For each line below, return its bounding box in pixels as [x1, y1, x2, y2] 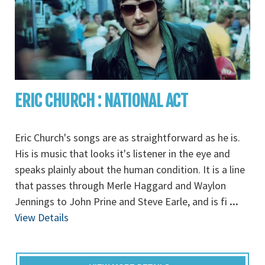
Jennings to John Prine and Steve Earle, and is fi [15, 195, 230, 208]
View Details [15, 211, 69, 224]
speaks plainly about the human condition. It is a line [15, 163, 245, 176]
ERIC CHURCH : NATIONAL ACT [15, 91, 188, 111]
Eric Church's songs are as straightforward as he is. [15, 131, 240, 144]
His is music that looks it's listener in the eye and [15, 147, 230, 160]
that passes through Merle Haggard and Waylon [15, 179, 226, 192]
